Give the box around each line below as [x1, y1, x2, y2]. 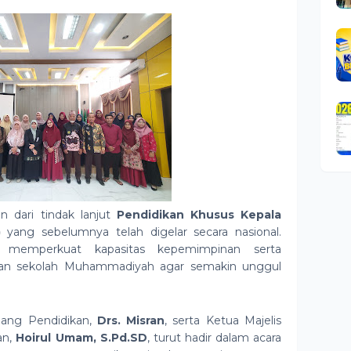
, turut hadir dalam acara [147, 331, 282, 345]
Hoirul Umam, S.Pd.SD [16, 331, 147, 345]
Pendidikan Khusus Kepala [116, 208, 282, 222]
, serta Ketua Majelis [165, 313, 282, 327]
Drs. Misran [96, 313, 165, 327]
